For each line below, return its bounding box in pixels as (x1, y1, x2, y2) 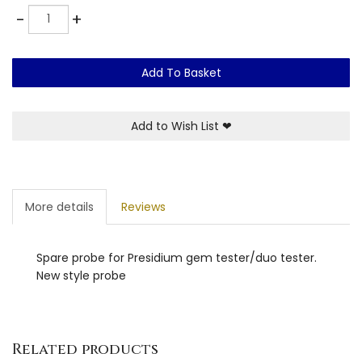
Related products (12, 339, 158, 360)
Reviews (121, 198, 166, 215)
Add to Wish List (130, 117, 222, 134)
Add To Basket (141, 64, 221, 81)
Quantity (11, 4, 67, 21)
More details (25, 198, 94, 215)
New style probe (36, 267, 126, 284)
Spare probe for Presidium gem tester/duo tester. (36, 249, 317, 266)
